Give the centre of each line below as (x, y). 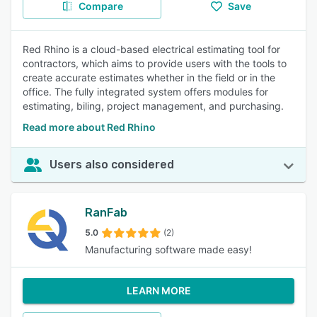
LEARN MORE (158, 290)
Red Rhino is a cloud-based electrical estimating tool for (151, 49)
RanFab (106, 213)
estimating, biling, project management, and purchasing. (153, 106)
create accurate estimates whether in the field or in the (149, 77)
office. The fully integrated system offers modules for (145, 92)
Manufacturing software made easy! (168, 249)
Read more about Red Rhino (89, 127)
